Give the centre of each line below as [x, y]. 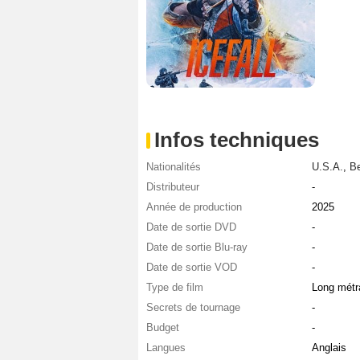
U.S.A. [327, 167]
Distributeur [173, 187]
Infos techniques [237, 140]
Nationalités [174, 167]
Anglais [329, 348]
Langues [166, 348]
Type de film [175, 288]
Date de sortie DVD [191, 227]
